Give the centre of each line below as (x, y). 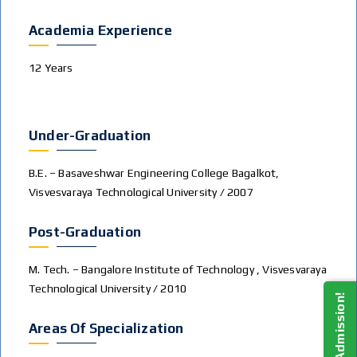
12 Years (51, 68)
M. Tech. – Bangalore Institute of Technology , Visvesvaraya (178, 269)
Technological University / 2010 (108, 288)
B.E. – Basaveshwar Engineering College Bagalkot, (154, 173)
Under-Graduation (90, 135)
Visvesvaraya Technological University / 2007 (141, 192)
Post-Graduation (85, 232)
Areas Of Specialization (106, 328)
